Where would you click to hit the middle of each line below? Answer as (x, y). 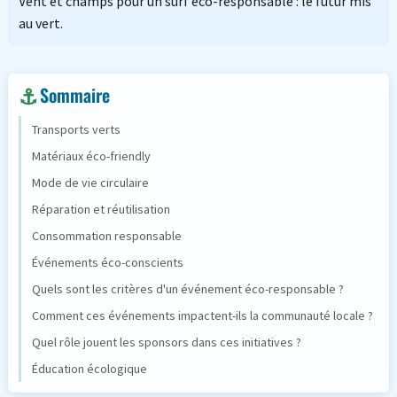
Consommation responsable (106, 236)
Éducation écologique (89, 369)
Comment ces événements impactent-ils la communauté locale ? (202, 316)
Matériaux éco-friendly (91, 156)
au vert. (40, 23)
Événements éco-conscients (107, 263)
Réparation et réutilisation (101, 210)
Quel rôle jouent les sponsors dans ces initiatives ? (166, 343)
